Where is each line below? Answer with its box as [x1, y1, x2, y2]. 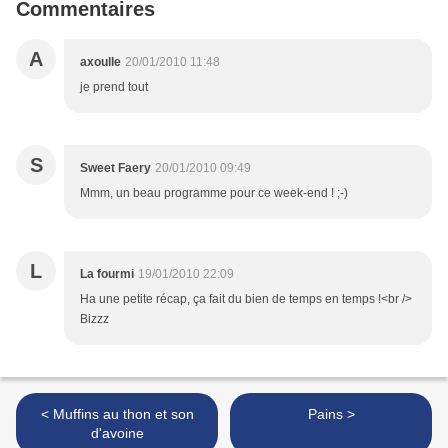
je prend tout [80, 80, 148, 95]
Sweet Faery [80, 161, 151, 176]
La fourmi [80, 267, 134, 282]
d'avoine [90, 425, 144, 442]
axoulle [80, 55, 121, 70]
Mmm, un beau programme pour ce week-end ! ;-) [80, 186, 348, 201]
